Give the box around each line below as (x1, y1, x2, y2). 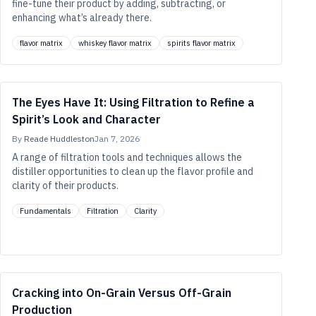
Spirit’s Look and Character (12, 112, 161, 126)
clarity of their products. (12, 179, 119, 192)
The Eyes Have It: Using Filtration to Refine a (12, 95, 255, 109)
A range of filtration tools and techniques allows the (12, 151, 242, 164)
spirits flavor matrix (167, 38, 236, 48)
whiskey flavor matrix (78, 38, 152, 48)
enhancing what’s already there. (12, 11, 152, 24)
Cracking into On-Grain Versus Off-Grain (12, 286, 231, 300)
